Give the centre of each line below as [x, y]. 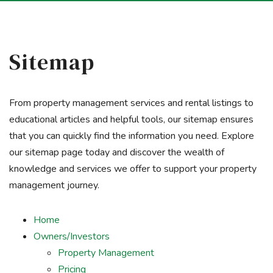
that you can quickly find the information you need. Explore [132, 136]
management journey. [54, 185]
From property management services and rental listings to [131, 103]
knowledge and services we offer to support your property [133, 169]
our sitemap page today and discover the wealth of [117, 152]
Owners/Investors [72, 236]
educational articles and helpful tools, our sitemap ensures [131, 119]
